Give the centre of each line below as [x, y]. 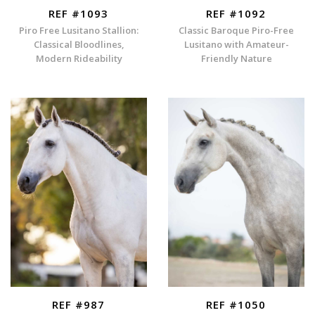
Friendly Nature [236, 59]
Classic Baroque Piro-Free [236, 31]
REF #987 [79, 304]
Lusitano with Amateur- [236, 45]
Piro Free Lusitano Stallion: [79, 31]
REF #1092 [236, 13]
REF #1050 [236, 304]
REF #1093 [79, 13]
